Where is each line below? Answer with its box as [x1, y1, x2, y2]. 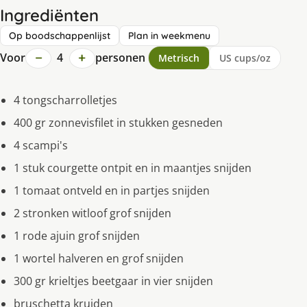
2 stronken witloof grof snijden [14, 206, 171, 221]
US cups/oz [219, 51, 271, 65]
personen [95, 50, 145, 66]
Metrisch [158, 51, 199, 65]
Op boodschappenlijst [9, 29, 110, 42]
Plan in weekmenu [128, 29, 210, 42]
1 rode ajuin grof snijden [14, 228, 140, 244]
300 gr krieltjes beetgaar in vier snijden [14, 273, 213, 289]
